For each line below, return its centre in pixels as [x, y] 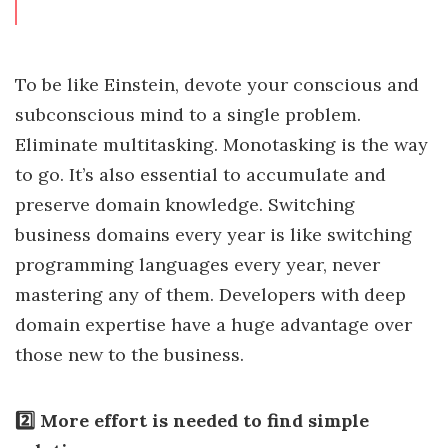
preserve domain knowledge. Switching [185, 205]
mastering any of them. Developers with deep [210, 295]
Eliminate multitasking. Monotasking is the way [221, 145]
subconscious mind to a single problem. [188, 115]
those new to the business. [129, 355]
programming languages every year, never [197, 265]
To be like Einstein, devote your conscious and [217, 85]
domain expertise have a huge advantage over [213, 325]
